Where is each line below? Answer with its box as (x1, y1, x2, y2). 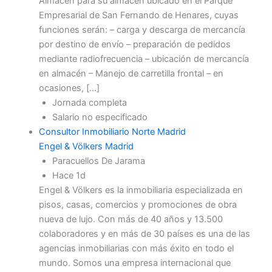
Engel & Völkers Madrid (38, 141, 134, 152)
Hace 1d (52, 170, 86, 182)
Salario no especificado (52, 112, 148, 123)
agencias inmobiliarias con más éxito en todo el (38, 243, 234, 254)
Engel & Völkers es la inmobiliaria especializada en (38, 185, 243, 196)
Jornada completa (52, 97, 127, 109)
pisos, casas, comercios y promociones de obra (38, 199, 237, 211)
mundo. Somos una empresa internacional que (38, 257, 231, 269)
